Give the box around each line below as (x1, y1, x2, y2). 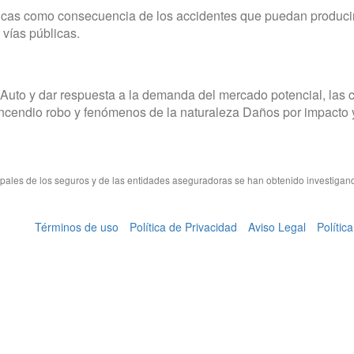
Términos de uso (35, 219, 119, 235)
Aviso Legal (248, 219, 306, 235)
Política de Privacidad (130, 219, 237, 235)
